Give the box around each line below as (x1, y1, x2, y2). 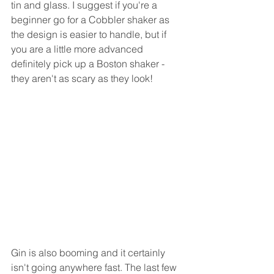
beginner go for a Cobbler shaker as (11, 13, 172, 26)
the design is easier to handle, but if (11, 28, 169, 40)
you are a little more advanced (11, 43, 146, 55)
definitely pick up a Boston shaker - (11, 57, 167, 70)
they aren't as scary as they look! (11, 72, 153, 84)
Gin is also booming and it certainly (11, 246, 168, 259)
